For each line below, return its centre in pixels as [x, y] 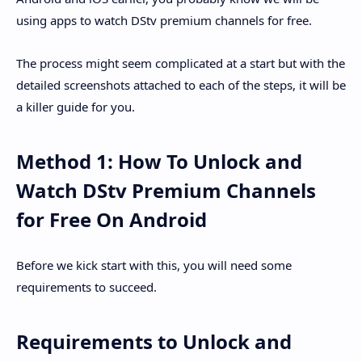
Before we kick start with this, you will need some [154, 265]
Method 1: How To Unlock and [159, 161]
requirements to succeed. [86, 287]
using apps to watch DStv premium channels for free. [164, 21]
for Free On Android [112, 219]
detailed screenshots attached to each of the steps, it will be [181, 84]
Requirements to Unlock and [154, 342]
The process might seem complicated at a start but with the [181, 63]
